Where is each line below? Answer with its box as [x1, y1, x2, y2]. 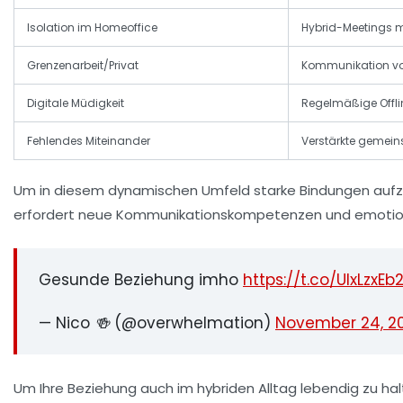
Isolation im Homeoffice [27, 20, 157, 36]
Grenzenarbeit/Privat [27, 58, 139, 74]
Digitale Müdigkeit [27, 95, 124, 112]
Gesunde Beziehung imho [39, 269, 243, 291]
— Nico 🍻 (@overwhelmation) [39, 312, 275, 335]
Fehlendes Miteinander [27, 133, 150, 149]
